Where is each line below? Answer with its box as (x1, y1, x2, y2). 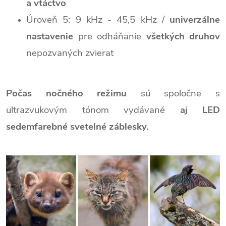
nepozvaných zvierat (26, 46, 114, 60)
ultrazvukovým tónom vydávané (6, 103, 180, 117)
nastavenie (26, 29, 73, 43)
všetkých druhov (146, 29, 220, 43)
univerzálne (169, 13, 220, 26)
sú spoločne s (127, 86, 220, 100)
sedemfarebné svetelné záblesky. (6, 120, 149, 133)
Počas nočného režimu (6, 86, 127, 100)
